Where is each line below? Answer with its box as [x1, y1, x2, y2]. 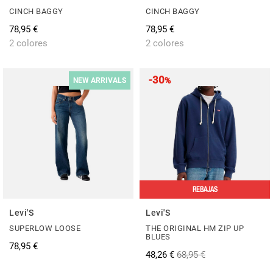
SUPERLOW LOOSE [9, 223, 80, 233]
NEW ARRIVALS [73, 76, 126, 85]
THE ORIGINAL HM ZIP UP [146, 223, 244, 233]
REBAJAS [192, 185, 218, 194]
